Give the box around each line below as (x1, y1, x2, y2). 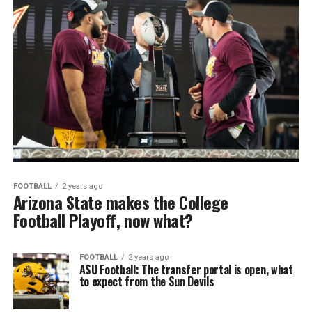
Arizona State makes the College (13, 189, 228, 215)
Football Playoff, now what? (13, 208, 193, 233)
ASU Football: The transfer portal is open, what (79, 261, 293, 279)
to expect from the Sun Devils (79, 273, 214, 290)
